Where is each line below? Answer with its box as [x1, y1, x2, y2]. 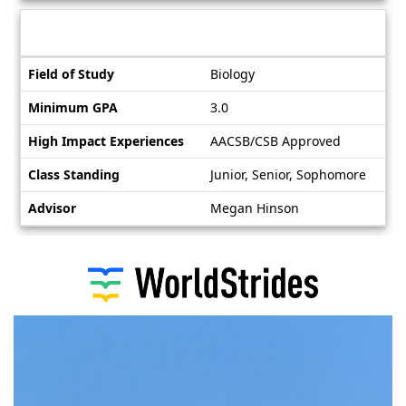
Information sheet [28, 17, 227, 48]
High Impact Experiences [28, 132, 184, 150]
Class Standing [28, 166, 120, 184]
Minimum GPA [28, 99, 118, 117]
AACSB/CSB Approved [210, 132, 341, 150]
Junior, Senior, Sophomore [210, 166, 366, 184]
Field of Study [28, 65, 114, 83]
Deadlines [20, 3, 81, 21]
